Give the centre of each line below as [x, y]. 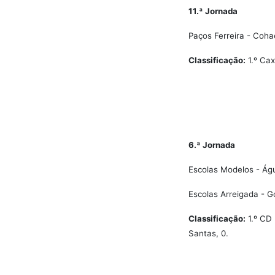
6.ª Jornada [212, 145]
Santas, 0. [208, 233]
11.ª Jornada [213, 11]
